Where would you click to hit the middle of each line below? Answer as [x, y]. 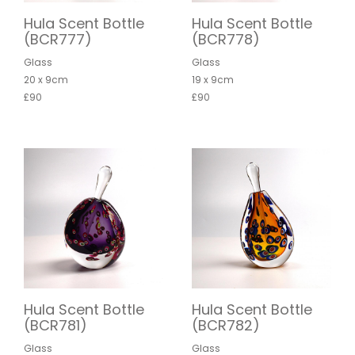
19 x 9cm [212, 80]
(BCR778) [225, 40]
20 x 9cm [46, 80]
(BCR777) [58, 40]
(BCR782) [225, 325]
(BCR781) [55, 325]
